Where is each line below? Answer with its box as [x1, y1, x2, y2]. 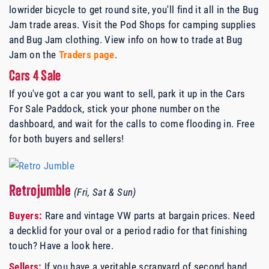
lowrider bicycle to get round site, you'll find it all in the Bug [9, 2, 259, 17]
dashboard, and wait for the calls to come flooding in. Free [9, 116, 255, 131]
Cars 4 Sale [9, 70, 61, 85]
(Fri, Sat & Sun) [74, 185, 136, 199]
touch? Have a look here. [9, 238, 114, 253]
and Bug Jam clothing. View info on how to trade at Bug [9, 32, 243, 47]
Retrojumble [9, 184, 71, 200]
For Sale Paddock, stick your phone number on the [9, 101, 220, 116]
